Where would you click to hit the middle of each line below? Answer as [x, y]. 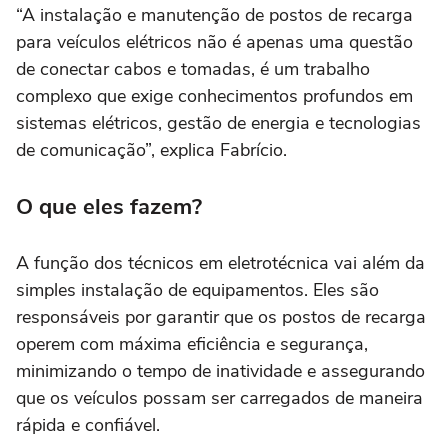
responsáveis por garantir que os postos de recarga [221, 317]
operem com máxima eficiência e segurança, [192, 344]
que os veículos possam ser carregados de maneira [219, 398]
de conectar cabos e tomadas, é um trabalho [193, 69]
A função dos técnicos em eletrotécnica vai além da [220, 263]
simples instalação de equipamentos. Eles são [197, 290]
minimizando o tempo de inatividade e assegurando [220, 371]
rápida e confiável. [90, 425]
